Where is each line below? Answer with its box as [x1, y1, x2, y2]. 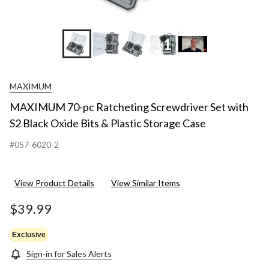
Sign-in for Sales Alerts [26, 249, 112, 259]
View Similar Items [111, 178, 180, 189]
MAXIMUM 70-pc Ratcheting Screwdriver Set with [10, 100, 249, 114]
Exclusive [12, 230, 46, 239]
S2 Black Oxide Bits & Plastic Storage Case [10, 116, 206, 130]
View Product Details [14, 178, 94, 189]
